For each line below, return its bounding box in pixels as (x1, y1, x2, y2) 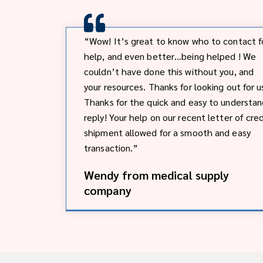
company (84, 182, 131, 198)
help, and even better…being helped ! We (84, 49, 256, 62)
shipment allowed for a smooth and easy (84, 126, 251, 139)
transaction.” (84, 141, 139, 154)
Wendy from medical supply (84, 167, 229, 183)
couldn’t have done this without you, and (84, 65, 254, 77)
